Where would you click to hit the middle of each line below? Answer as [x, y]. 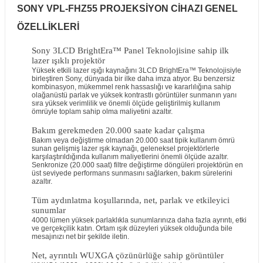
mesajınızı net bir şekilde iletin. [80, 237]
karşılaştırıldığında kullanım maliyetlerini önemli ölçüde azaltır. [130, 157]
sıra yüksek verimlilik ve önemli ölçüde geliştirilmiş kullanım [126, 103]
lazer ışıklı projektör [68, 60]
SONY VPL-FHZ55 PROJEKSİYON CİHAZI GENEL [127, 8]
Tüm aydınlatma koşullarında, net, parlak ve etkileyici [130, 200]
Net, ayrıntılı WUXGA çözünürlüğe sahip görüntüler [127, 255]
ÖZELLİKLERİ [48, 26]
